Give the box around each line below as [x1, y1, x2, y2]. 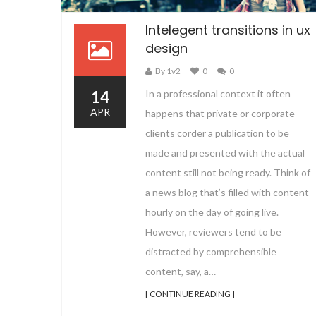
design [145, 39, 188, 57]
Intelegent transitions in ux [145, 20, 310, 39]
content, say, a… [145, 265, 216, 277]
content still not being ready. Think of [145, 166, 310, 178]
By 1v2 [155, 65, 181, 76]
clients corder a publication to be [145, 126, 289, 139]
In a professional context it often [145, 87, 291, 99]
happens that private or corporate [145, 107, 295, 119]
